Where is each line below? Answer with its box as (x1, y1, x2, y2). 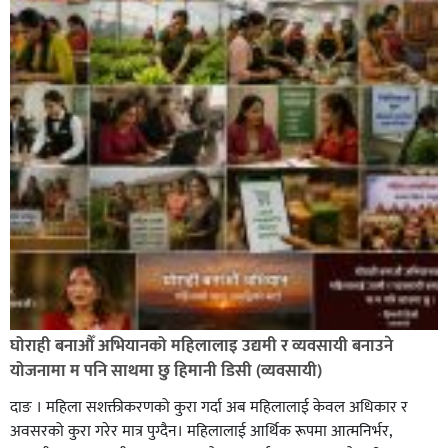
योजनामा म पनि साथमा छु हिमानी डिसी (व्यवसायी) (10, 356, 322, 385)
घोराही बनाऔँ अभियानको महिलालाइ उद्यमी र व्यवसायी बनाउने (10, 331, 393, 360)
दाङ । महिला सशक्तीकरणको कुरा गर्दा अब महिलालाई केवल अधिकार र (10, 393, 408, 421)
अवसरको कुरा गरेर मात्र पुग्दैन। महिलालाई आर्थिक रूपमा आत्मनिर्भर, (10, 417, 391, 445)
